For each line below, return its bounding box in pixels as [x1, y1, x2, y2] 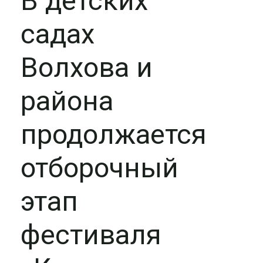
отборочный [21, 151, 178, 184]
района [21, 85, 113, 117]
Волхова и [21, 51, 153, 83]
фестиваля [21, 218, 161, 251]
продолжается [21, 118, 207, 150]
